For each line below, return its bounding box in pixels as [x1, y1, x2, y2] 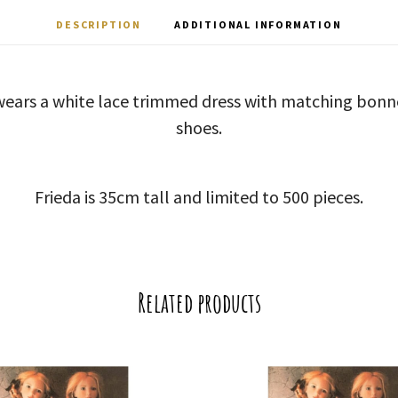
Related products [137, 286, 261, 319]
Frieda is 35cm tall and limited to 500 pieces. [34, 186, 363, 208]
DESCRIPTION [56, 18, 142, 31]
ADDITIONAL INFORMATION [174, 18, 342, 31]
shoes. [175, 116, 222, 139]
